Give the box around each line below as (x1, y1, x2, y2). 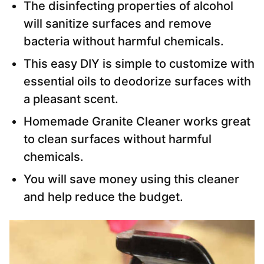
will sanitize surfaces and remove (24, 16, 212, 31)
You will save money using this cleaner (24, 172, 239, 187)
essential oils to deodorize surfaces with (24, 74, 251, 89)
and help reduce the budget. (24, 190, 183, 204)
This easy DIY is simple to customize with (24, 57, 255, 71)
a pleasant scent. (24, 92, 118, 107)
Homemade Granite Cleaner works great (24, 114, 250, 129)
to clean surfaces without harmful (24, 132, 212, 147)
